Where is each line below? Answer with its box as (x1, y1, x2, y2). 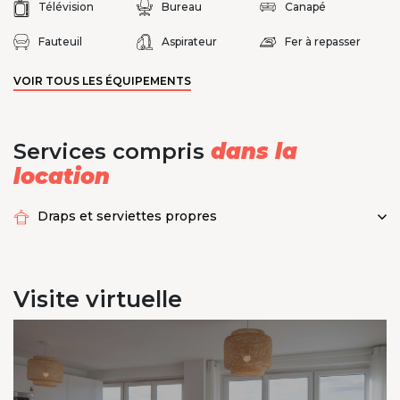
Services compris (13, 138, 211, 165)
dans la (211, 138, 297, 165)
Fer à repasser (284, 35, 361, 49)
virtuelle (86, 285, 182, 312)
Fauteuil (38, 35, 82, 49)
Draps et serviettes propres (37, 207, 217, 224)
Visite (13, 285, 86, 312)
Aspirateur (161, 35, 217, 49)
